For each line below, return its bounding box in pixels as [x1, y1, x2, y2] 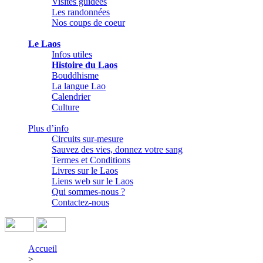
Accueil [28, 244, 57, 254]
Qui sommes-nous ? [52, 187, 125, 197]
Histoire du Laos [52, 60, 117, 70]
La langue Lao [52, 81, 106, 91]
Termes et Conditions [52, 155, 130, 165]
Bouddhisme [52, 70, 99, 80]
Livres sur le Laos [52, 166, 118, 176]
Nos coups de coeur [52, 18, 125, 28]
